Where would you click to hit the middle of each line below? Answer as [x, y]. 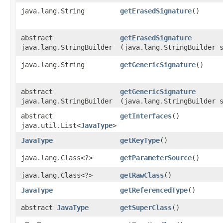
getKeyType [140, 140]
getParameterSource [156, 158]
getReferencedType [154, 190]
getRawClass [142, 175]
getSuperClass [146, 208]
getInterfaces [146, 116]
